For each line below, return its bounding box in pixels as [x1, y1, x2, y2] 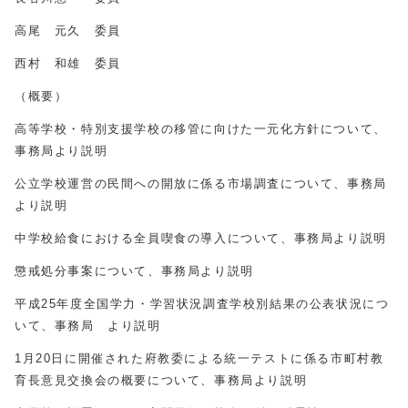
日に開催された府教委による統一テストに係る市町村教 [51, 352, 384, 365]
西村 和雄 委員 [15, 56, 121, 70]
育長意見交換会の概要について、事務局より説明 [15, 373, 308, 387]
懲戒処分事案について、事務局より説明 [15, 264, 254, 278]
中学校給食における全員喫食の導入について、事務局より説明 [15, 231, 387, 245]
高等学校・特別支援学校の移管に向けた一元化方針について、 [15, 122, 387, 136]
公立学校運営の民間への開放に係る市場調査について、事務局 [15, 177, 387, 190]
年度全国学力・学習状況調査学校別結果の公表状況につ [56, 297, 390, 311]
